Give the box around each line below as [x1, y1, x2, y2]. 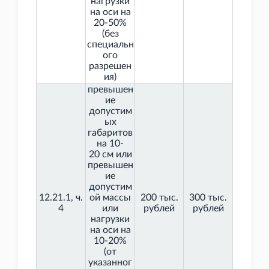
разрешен [89, 61, 131, 71]
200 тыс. [140, 193, 178, 203]
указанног [88, 258, 132, 268]
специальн [86, 40, 134, 50]
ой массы [89, 193, 131, 203]
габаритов [88, 128, 133, 138]
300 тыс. [189, 193, 227, 203]
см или [101, 150, 132, 160]
